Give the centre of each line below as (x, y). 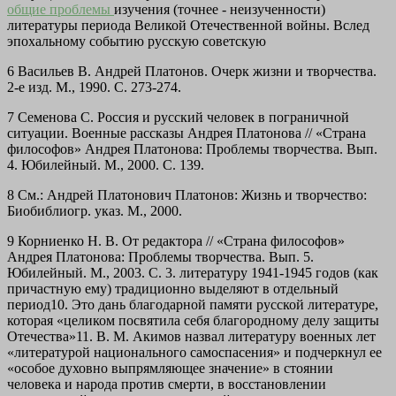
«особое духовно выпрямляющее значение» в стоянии (170, 369)
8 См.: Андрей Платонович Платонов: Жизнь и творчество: (187, 195)
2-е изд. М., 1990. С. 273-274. (94, 88)
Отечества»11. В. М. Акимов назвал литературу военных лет (191, 337)
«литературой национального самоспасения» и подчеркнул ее (194, 353)
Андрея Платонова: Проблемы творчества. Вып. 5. (160, 257)
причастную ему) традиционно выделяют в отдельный (173, 289)
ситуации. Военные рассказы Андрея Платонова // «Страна (187, 133)
